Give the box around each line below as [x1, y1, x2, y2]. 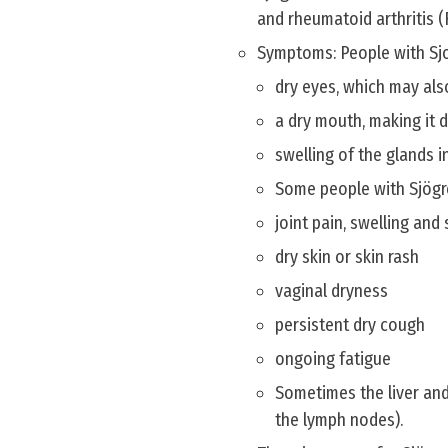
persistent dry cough [275, 314, 425, 336]
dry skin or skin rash [275, 246, 419, 268]
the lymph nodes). [275, 409, 403, 431]
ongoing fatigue [275, 348, 391, 370]
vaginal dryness [275, 280, 388, 302]
